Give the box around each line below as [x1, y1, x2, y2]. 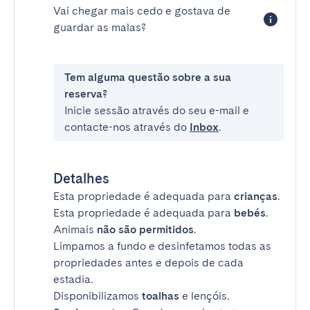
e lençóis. [179, 289, 229, 302]
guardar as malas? [53, 21, 146, 34]
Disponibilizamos [53, 289, 142, 302]
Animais [53, 223, 97, 236]
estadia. [53, 273, 93, 286]
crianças [234, 190, 277, 203]
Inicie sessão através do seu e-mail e [64, 104, 249, 117]
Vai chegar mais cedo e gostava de [53, 4, 230, 17]
